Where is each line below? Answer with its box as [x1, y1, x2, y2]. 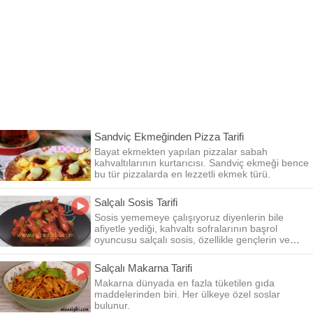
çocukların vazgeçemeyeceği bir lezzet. [94, 245, 268, 256]
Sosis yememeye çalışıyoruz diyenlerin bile [94, 212, 284, 223]
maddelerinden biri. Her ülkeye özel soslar [94, 289, 280, 300]
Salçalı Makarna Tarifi [94, 262, 192, 274]
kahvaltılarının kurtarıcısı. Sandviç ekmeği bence [94, 157, 309, 168]
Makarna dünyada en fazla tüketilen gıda [94, 277, 275, 289]
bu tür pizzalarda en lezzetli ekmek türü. [94, 168, 270, 180]
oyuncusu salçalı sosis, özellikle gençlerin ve [94, 234, 290, 245]
